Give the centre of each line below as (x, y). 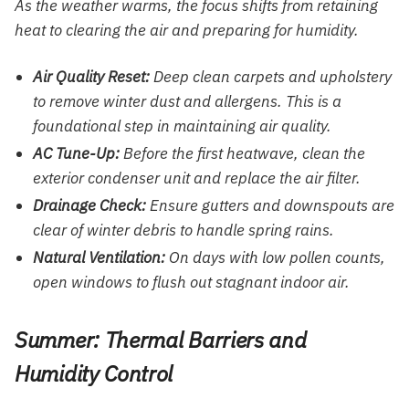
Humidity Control (94, 373)
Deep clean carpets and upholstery (271, 76)
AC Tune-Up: (76, 153)
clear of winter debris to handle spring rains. (184, 230)
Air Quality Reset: (91, 76)
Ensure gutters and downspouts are (270, 205)
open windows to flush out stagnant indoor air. (191, 282)
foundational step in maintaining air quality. (182, 126)
